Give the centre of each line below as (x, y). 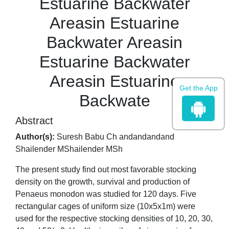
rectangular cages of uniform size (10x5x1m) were (105, 206)
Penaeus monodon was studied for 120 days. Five (106, 194)
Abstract (34, 121)
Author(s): (35, 137)
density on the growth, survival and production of (102, 182)
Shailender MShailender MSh (69, 149)
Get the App (198, 88)
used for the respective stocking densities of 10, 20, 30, (114, 219)
